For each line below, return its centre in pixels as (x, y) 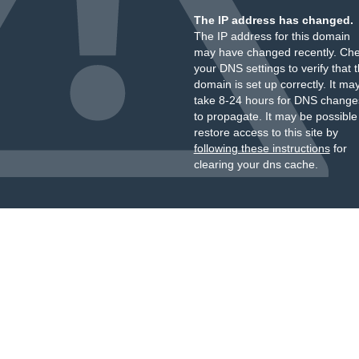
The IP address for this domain (272, 36)
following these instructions (262, 148)
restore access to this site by (266, 132)
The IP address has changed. (273, 20)
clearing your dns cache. (256, 164)
